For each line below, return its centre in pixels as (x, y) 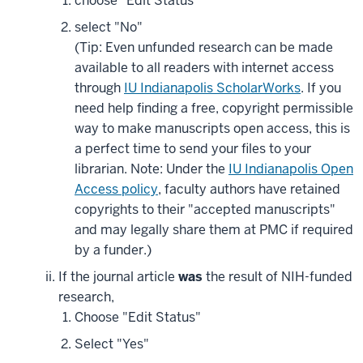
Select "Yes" (112, 344)
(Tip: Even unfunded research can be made (204, 47)
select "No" (109, 27)
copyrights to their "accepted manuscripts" (205, 209)
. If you (321, 88)
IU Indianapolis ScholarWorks (212, 88)
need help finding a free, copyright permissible (214, 108)
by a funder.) (113, 250)
